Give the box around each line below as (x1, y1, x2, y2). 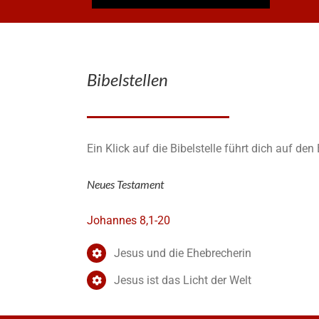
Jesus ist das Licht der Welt (114, 273, 252, 288)
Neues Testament (87, 177, 164, 192)
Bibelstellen (87, 68, 168, 90)
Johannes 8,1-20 (87, 214, 170, 228)
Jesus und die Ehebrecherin (114, 246, 252, 261)
